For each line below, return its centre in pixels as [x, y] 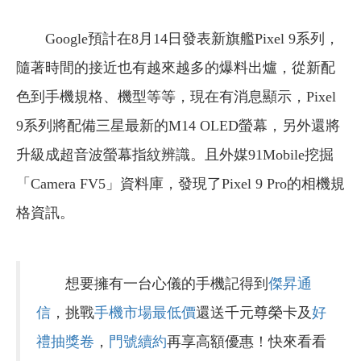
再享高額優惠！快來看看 [247, 342]
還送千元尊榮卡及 [254, 313]
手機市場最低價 [145, 313]
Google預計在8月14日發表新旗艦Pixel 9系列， [192, 39]
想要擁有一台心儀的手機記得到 [152, 284]
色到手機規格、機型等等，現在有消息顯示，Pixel [176, 97]
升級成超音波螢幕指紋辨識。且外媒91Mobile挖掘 [175, 155]
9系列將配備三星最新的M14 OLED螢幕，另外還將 [178, 126]
